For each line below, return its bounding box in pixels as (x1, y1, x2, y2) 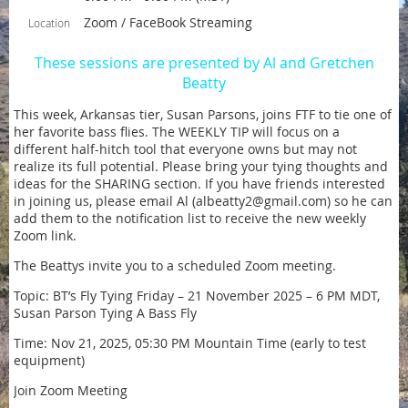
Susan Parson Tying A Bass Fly (14, 304, 197, 321)
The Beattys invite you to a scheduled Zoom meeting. (14, 257, 336, 274)
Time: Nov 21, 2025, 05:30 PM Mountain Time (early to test (14, 334, 366, 352)
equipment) (14, 352, 85, 369)
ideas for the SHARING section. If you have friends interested (14, 175, 385, 192)
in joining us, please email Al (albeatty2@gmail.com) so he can (14, 192, 393, 209)
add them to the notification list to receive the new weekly (14, 209, 366, 227)
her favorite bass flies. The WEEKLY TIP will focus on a (14, 123, 340, 140)
